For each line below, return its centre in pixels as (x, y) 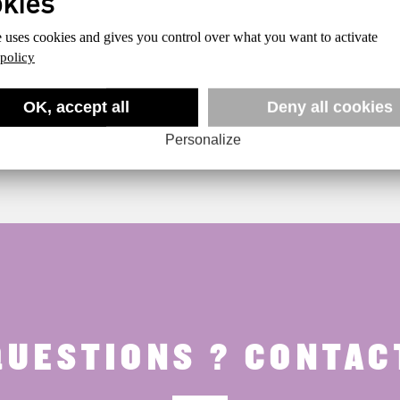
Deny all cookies (329, 107)
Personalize (203, 140)
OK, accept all (77, 107)
